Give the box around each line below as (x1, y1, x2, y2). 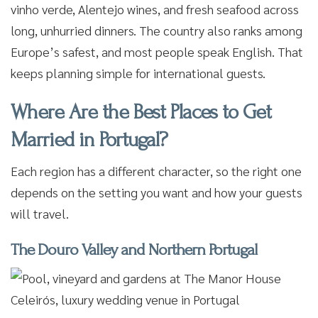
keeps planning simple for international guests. (11, 65, 265, 81)
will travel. (11, 205, 69, 221)
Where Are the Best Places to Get (11, 100, 271, 124)
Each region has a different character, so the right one (11, 163, 302, 179)
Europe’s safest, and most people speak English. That (11, 43, 303, 60)
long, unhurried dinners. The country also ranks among (11, 22, 302, 38)
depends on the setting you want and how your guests (11, 184, 302, 200)
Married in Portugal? (11, 128, 168, 151)
